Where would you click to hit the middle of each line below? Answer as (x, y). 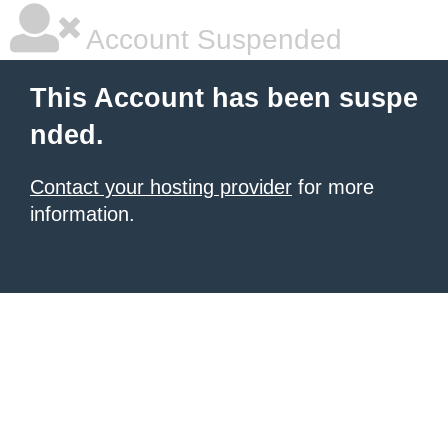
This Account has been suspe (224, 98)
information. (82, 214)
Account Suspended (211, 39)
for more (333, 187)
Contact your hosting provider (161, 187)
